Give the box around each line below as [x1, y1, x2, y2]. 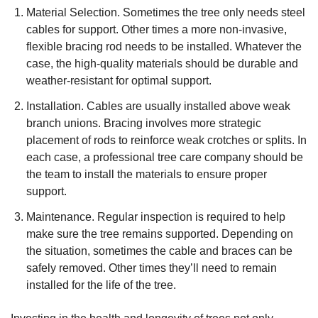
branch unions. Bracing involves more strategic [26, 117, 262, 129]
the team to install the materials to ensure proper [26, 168, 268, 180]
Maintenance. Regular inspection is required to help [26, 211, 286, 223]
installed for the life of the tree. [26, 279, 177, 291]
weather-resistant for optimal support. [26, 75, 212, 87]
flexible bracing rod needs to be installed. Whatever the [26, 40, 302, 53]
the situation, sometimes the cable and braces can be [26, 245, 293, 257]
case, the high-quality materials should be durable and [26, 57, 299, 70]
